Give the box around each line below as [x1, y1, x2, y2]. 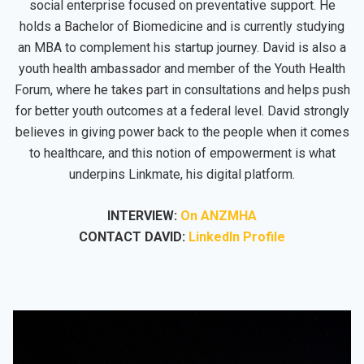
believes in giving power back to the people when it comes [15, 123, 349, 140]
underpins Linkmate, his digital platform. [69, 166, 295, 182]
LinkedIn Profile [188, 228, 285, 245]
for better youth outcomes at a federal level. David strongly [15, 102, 349, 119]
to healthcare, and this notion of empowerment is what [28, 145, 336, 161]
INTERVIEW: [107, 207, 180, 223]
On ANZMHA [180, 207, 257, 223]
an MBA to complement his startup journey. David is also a [18, 39, 346, 55]
